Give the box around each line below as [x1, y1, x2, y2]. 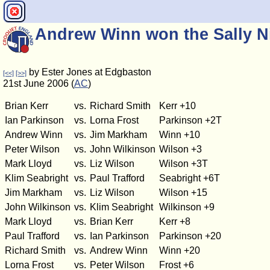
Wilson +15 [159, 187, 207, 198]
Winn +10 [159, 130, 200, 140]
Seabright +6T [159, 173, 220, 183]
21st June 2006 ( [3, 78, 74, 89]
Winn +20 [159, 245, 200, 256]
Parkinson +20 [159, 231, 221, 241]
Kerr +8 [159, 216, 190, 227]
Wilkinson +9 [159, 202, 215, 212]
